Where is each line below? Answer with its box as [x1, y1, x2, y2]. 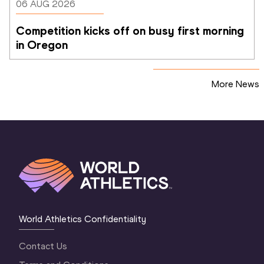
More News [212, 78, 259, 90]
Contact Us [19, 240, 68, 252]
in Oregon [16, 38, 68, 52]
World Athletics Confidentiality [19, 213, 147, 225]
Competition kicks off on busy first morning [16, 24, 244, 38]
